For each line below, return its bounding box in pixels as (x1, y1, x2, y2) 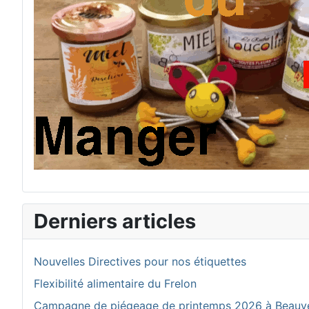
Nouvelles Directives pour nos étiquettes (34, 255, 246, 268)
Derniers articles (34, 209, 196, 233)
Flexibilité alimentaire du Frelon (34, 277, 197, 290)
